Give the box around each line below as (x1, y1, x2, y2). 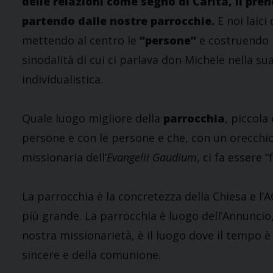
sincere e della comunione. (22, 247, 161, 263)
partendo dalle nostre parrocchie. (22, 13, 218, 29)
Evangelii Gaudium (107, 150, 197, 165)
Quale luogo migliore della (22, 111, 163, 126)
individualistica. (22, 72, 103, 87)
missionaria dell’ (22, 150, 107, 165)
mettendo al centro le (22, 33, 140, 48)
